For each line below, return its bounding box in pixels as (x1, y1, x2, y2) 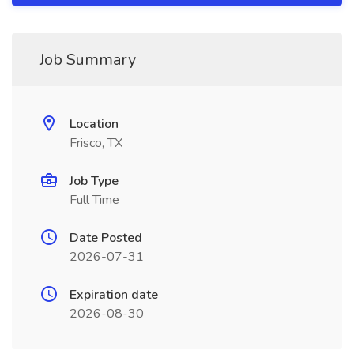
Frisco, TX (70, 134, 122, 152)
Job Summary (40, 49, 136, 70)
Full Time (70, 191, 119, 209)
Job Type (70, 172, 119, 190)
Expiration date (70, 286, 158, 303)
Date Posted (70, 229, 142, 247)
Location (70, 115, 119, 133)
